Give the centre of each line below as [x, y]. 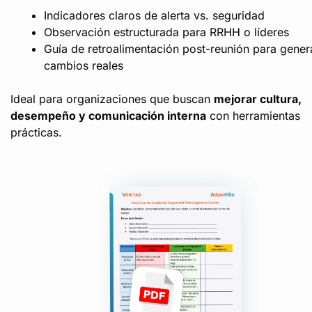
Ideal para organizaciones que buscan [112, 99]
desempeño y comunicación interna [108, 116]
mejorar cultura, [258, 99]
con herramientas [253, 116]
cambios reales [84, 66]
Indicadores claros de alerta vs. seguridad [154, 16]
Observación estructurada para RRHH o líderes [166, 32]
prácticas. [36, 133]
